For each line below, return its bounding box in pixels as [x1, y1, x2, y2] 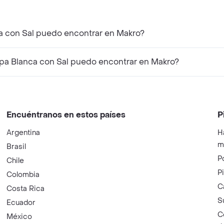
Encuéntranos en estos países [6, 109, 126, 120]
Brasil [6, 141, 26, 151]
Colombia [6, 169, 40, 179]
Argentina [6, 127, 40, 137]
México [6, 211, 32, 221]
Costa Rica [6, 183, 45, 193]
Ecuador [6, 197, 36, 207]
